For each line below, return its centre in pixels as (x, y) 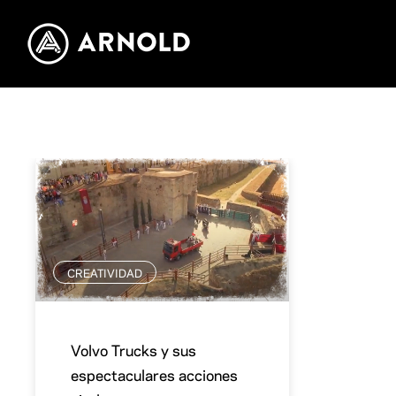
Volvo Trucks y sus (133, 349)
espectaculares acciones (154, 373)
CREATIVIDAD (105, 272)
